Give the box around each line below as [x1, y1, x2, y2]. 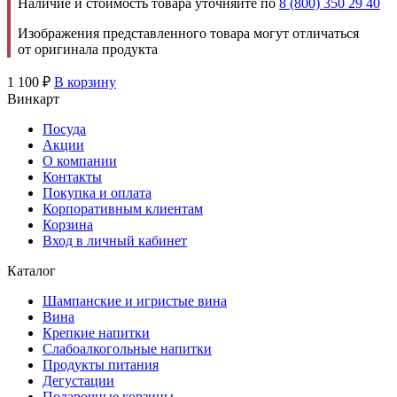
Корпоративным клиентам [43, 200, 203, 216]
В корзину [54, 74, 116, 90]
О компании [43, 152, 117, 168]
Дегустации [43, 372, 114, 388]
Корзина [43, 216, 93, 232]
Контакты [43, 168, 102, 184]
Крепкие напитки [43, 324, 150, 340]
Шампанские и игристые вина [43, 292, 227, 308]
